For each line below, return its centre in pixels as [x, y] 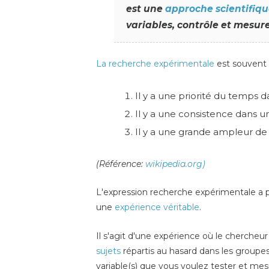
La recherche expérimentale [155, 63]
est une [146, 9]
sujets [108, 251]
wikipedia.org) [175, 164]
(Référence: [121, 164]
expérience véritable [157, 207]
